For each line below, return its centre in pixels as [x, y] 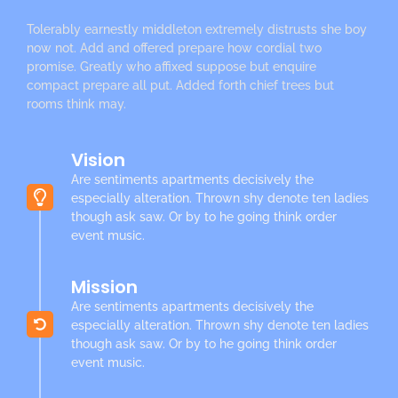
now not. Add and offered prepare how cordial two [174, 48]
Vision [98, 159]
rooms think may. [76, 103]
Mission [104, 287]
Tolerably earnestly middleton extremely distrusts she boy [197, 29]
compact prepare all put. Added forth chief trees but [180, 85]
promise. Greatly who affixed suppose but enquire [171, 66]
